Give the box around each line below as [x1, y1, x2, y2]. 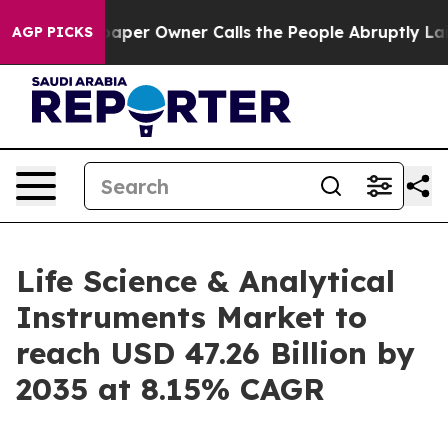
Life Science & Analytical [16, 262, 395, 300]
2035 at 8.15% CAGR [16, 370, 325, 408]
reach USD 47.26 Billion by [16, 334, 415, 372]
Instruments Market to [16, 298, 367, 336]
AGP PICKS [12, 23, 93, 41]
